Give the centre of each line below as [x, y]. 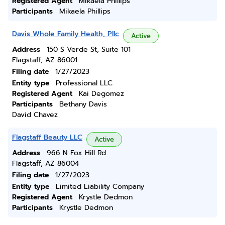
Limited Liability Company [100, 187]
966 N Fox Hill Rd [76, 153]
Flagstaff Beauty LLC [47, 137]
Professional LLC [84, 83]
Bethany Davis [83, 104]
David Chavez [35, 115]
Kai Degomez [101, 94]
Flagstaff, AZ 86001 [45, 60]
